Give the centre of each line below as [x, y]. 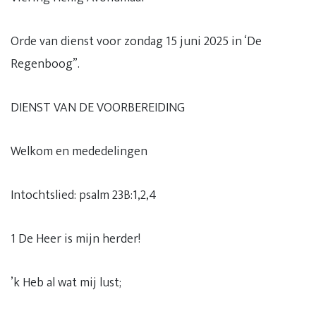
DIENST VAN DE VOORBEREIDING [98, 108]
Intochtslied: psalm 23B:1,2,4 [84, 195]
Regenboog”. [45, 64]
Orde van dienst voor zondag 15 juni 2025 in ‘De [136, 42]
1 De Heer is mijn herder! [75, 239]
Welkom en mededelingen [79, 152]
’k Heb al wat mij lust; [66, 283]
